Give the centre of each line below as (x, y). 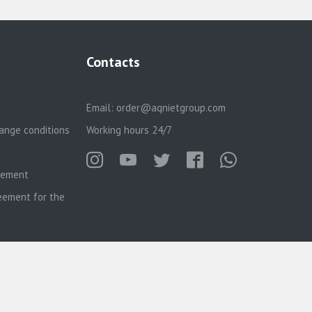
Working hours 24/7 (129, 130)
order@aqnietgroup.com (171, 108)
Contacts (113, 62)
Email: (101, 108)
